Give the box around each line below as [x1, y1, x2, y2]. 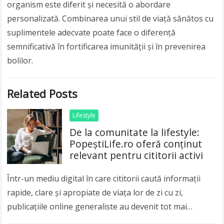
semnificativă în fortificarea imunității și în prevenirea [7, 41, 206, 52]
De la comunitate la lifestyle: [69, 125, 200, 139]
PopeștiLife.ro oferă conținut [69, 137, 202, 151]
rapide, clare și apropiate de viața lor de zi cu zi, [7, 187, 183, 198]
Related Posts [7, 86, 78, 101]
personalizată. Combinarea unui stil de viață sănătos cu [7, 13, 214, 24]
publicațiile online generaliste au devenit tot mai [7, 201, 187, 212]
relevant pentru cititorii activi [69, 148, 203, 162]
